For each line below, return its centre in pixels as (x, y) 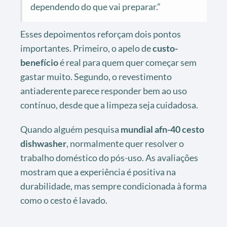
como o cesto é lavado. (64, 200)
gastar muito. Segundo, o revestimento (96, 77)
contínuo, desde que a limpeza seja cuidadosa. (109, 105)
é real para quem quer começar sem (127, 63)
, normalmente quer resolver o (125, 144)
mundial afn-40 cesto (162, 129)
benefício (39, 63)
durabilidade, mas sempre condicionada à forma (113, 186)
